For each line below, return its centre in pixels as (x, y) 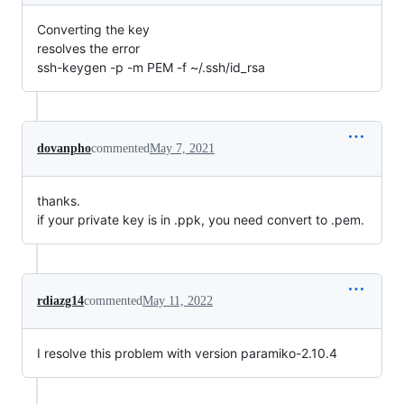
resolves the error (88, 48)
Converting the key (93, 29)
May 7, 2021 (182, 148)
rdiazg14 (60, 300)
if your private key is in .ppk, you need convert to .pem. (201, 219)
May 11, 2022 (178, 300)
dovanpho (64, 148)
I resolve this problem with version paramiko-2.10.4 (187, 353)
